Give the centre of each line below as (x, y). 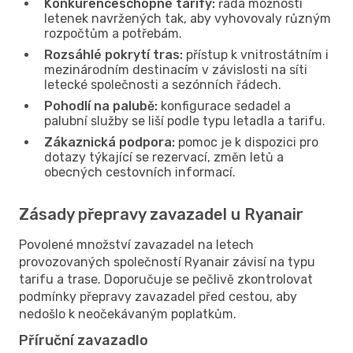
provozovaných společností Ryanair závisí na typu (167, 262)
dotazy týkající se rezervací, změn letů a (164, 157)
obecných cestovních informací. (140, 172)
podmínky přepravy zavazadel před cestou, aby (158, 296)
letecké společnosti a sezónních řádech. (163, 84)
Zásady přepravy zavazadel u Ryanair (161, 214)
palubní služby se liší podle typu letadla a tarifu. (185, 121)
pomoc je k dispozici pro (247, 142)
